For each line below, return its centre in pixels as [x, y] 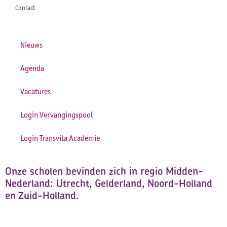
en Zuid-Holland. [42, 196]
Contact [25, 8]
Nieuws [31, 45]
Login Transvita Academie [60, 138]
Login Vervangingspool [56, 115]
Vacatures [35, 92]
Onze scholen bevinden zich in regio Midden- [104, 171]
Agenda [32, 68]
